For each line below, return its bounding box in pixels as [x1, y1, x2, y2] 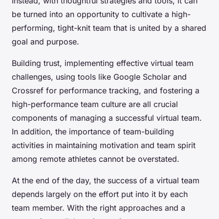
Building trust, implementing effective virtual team [12, 58, 194, 68]
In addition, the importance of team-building [12, 127, 174, 137]
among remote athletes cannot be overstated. [12, 154, 179, 164]
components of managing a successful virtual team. [12, 113, 202, 123]
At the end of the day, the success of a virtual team [12, 175, 199, 186]
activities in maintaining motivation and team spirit [12, 140, 196, 151]
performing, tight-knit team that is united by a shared [12, 23, 206, 33]
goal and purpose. [12, 37, 79, 47]
